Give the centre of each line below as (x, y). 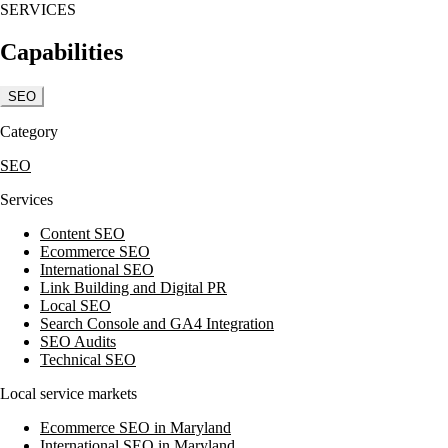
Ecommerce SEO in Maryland (135, 427)
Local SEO (75, 305)
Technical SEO (88, 359)
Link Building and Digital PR (133, 287)
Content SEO (82, 233)
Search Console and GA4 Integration (157, 323)
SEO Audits (78, 341)
